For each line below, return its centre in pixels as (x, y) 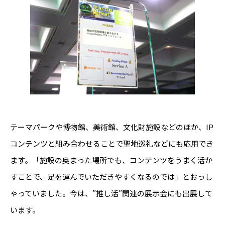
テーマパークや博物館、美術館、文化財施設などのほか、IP (112, 127)
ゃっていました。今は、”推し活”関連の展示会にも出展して (111, 193)
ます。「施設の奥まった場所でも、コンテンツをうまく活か (111, 160)
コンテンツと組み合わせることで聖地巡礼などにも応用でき (112, 143)
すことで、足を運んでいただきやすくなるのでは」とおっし (111, 176)
